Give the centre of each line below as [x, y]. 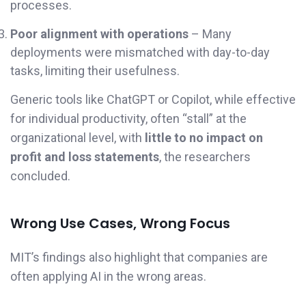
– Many [210, 34]
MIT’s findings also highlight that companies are [139, 258]
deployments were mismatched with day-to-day [140, 53]
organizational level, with [78, 138]
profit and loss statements [85, 157]
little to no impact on [204, 138]
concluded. [40, 176]
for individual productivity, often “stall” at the [128, 119]
